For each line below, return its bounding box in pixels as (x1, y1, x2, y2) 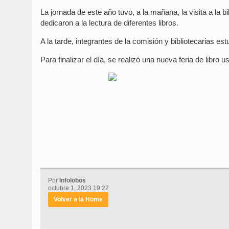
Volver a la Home (54, 196, 103, 203)
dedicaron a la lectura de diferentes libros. (40, 18, 178, 27)
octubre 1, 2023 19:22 (48, 185, 109, 192)
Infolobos (59, 177, 86, 185)
